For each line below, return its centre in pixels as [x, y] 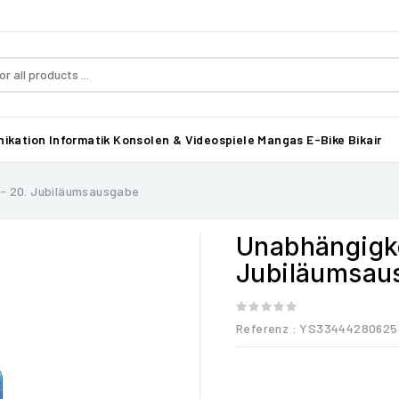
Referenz [263, 328]
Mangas [281, 139]
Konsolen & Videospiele [184, 139]
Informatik [79, 139]
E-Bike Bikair [344, 139]
